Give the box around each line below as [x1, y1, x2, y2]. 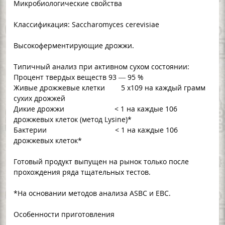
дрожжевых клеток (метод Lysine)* [14, 114, 132, 124]
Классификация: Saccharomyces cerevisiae [14, 19, 159, 29]
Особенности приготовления [14, 209, 115, 219]
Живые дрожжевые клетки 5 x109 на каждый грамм [14, 82, 205, 92]
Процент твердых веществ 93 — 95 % [14, 72, 144, 82]
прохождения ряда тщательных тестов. [14, 167, 151, 177]
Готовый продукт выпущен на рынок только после [14, 156, 189, 166]
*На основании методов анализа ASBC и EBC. [14, 188, 171, 198]
